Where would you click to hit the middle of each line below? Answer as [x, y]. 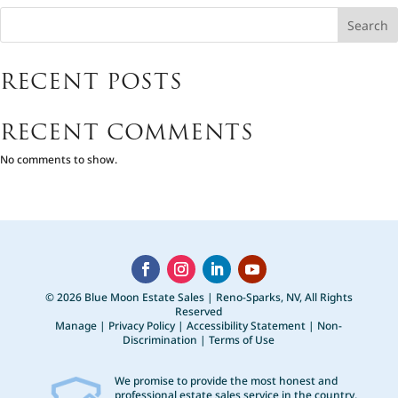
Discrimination [160, 339]
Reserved [199, 311]
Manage [76, 325]
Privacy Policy [142, 325]
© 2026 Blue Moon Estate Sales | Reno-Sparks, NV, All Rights [199, 297]
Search [368, 25]
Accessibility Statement [247, 325]
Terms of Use [242, 339]
